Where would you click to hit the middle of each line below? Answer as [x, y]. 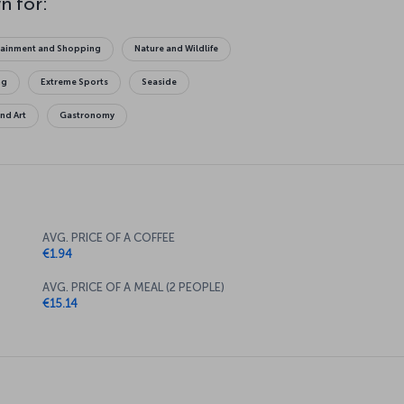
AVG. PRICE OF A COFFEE [109, 208]
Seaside [160, 53]
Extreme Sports [75, 53]
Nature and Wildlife [177, 19]
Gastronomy [87, 86]
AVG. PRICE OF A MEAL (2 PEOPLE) [133, 258]
